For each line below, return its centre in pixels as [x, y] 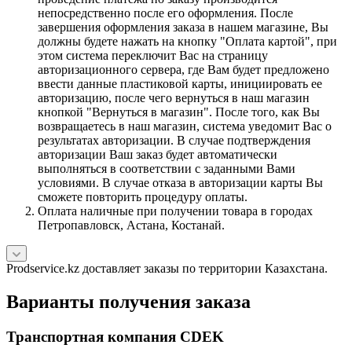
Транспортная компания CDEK [115, 336]
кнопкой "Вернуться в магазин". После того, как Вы [179, 112]
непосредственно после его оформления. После [165, 13]
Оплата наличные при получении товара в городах [175, 211]
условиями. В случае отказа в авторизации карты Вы [180, 182]
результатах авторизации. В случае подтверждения [174, 140]
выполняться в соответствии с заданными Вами [167, 168]
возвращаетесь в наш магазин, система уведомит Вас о [185, 126]
